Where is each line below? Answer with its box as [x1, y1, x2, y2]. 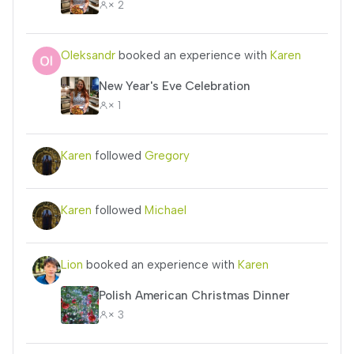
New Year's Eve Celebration [99, 78, 250, 93]
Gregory [145, 149, 190, 163]
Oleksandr [61, 48, 115, 62]
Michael [145, 203, 186, 217]
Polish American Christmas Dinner [99, 288, 290, 303]
